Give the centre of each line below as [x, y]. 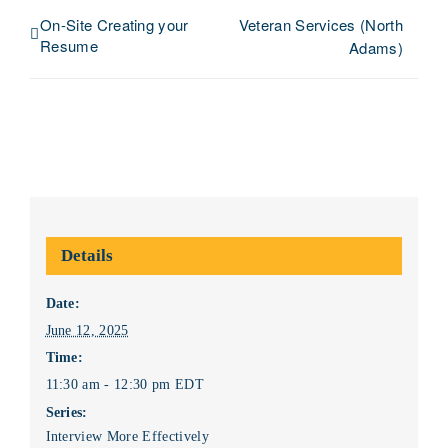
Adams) [376, 48]
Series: [66, 412]
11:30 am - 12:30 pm [110, 384]
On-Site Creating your [114, 24]
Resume [69, 45]
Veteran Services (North [320, 24]
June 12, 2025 [87, 330]
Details [86, 255]
